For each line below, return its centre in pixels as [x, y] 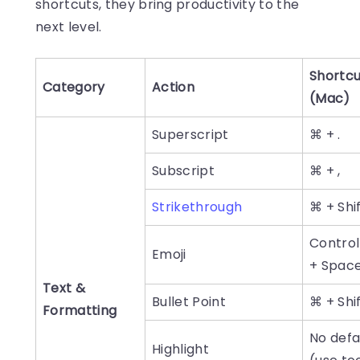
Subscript [183, 171]
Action [174, 88]
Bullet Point [189, 302]
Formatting [80, 311]
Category [74, 88]
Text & [64, 288]
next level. [70, 27]
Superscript [190, 135]
